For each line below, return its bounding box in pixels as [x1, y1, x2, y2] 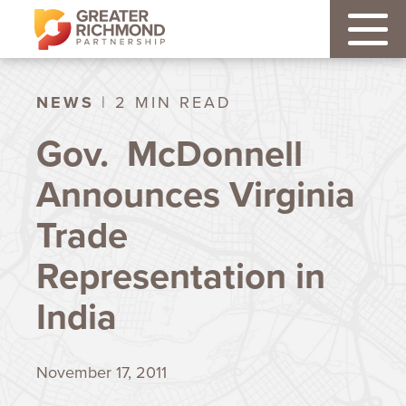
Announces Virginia [36, 168, 355, 221]
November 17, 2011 [36, 361, 167, 384]
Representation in [36, 249, 325, 303]
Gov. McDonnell [36, 127, 303, 180]
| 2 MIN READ [94, 91, 232, 114]
